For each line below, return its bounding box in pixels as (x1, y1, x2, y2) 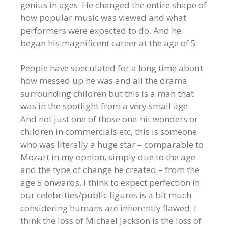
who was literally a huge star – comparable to (20, 138, 204, 150)
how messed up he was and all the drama (20, 75, 187, 87)
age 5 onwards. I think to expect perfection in (20, 177, 200, 188)
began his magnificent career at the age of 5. (20, 37, 198, 49)
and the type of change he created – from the (20, 164, 199, 176)
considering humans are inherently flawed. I (20, 202, 196, 214)
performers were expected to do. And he (20, 24, 181, 36)
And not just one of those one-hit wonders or (20, 113, 198, 125)
